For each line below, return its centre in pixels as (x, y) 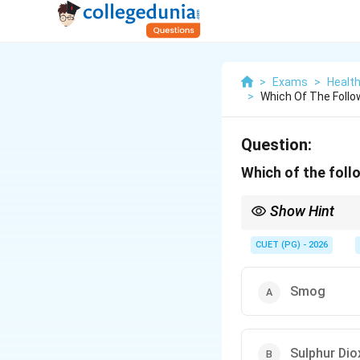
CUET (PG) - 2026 (292, 245)
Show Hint (302, 211)
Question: (276, 145)
